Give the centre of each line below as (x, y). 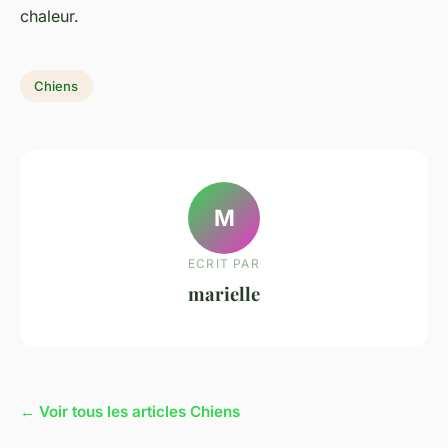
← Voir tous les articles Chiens (130, 412)
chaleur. (49, 16)
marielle (224, 294)
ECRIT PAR (224, 264)
